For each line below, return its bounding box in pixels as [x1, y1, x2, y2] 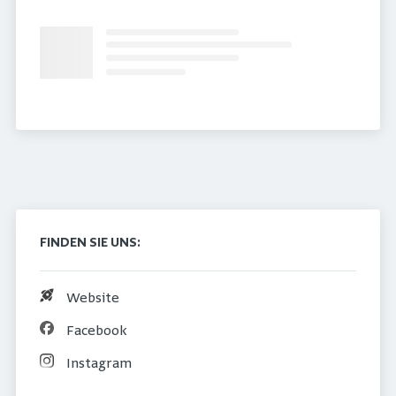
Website [65, 291, 119, 307]
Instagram [65, 356, 132, 372]
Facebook [65, 324, 127, 339]
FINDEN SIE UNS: [40, 236, 141, 251]
